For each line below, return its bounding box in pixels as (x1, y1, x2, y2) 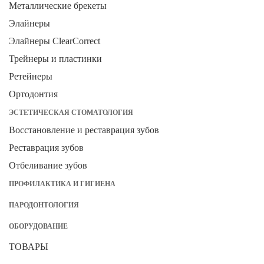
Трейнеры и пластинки (9, 53, 102, 64)
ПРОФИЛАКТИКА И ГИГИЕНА (9, 179, 115, 188)
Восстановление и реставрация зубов (9, 124, 159, 135)
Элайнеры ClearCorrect (9, 35, 100, 46)
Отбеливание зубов (9, 160, 87, 170)
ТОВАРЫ (9, 241, 48, 252)
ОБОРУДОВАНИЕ (9, 222, 68, 230)
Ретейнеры (9, 71, 52, 81)
